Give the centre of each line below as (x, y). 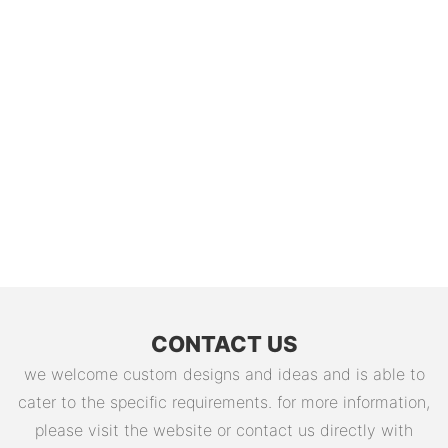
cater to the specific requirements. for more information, (224, 402)
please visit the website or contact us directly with (224, 430)
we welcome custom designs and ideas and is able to (224, 374)
